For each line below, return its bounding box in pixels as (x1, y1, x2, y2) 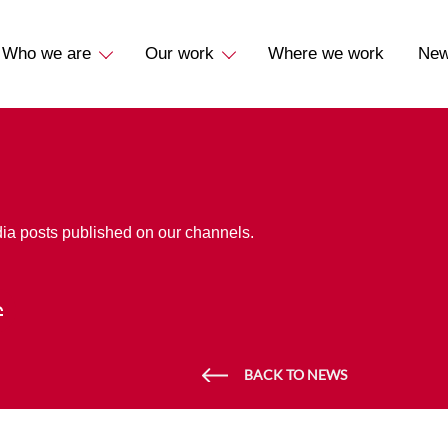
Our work (144, 44, 214, 63)
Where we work (267, 44, 384, 63)
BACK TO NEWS (243, 366, 347, 383)
